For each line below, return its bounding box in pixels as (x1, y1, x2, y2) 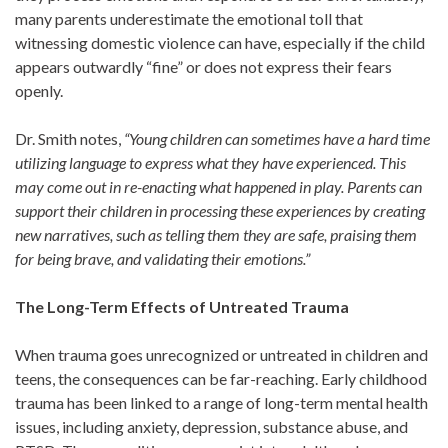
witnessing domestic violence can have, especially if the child (15, 33, 425, 52)
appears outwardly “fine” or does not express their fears (15, 57, 392, 76)
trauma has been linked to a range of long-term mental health (15, 393, 428, 412)
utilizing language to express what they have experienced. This (15, 153, 406, 172)
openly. (15, 81, 63, 100)
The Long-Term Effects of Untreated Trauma (15, 297, 349, 316)
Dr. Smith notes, (15, 129, 124, 148)
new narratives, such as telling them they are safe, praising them (15, 225, 417, 244)
